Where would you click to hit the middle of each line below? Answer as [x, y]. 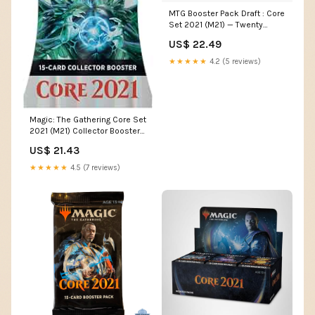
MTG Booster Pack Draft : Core [227, 13]
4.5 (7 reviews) [94, 167]
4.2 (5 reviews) [234, 61]
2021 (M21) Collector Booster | [87, 130]
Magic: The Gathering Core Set [88, 119]
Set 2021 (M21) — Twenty [216, 24]
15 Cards [46, 142]
